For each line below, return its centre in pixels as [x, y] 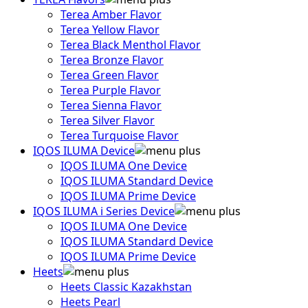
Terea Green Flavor [110, 75]
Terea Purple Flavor [111, 90]
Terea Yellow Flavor [110, 30]
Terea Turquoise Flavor [120, 135]
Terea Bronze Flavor [112, 60]
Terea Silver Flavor [108, 120]
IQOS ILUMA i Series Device [104, 211]
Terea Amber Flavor [111, 14]
